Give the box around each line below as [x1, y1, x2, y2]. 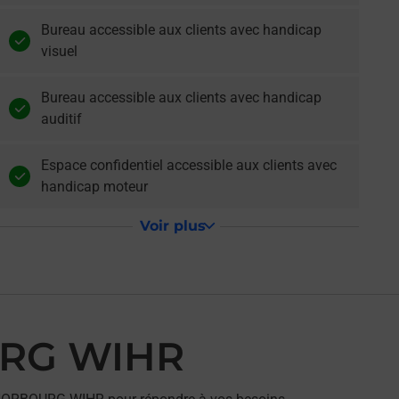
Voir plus [140, 217, 207, 234]
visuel [40, 43, 77, 60]
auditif [40, 110, 82, 127]
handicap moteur [40, 178, 148, 195]
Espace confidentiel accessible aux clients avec [40, 157, 337, 174]
